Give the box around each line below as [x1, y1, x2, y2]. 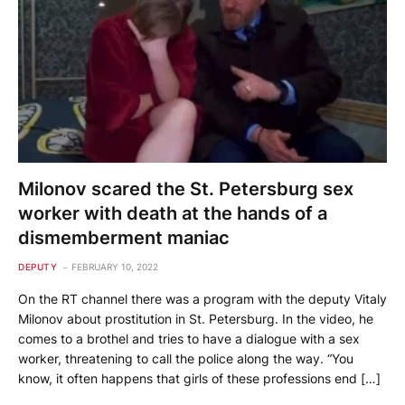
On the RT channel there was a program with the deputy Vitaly [18, 290, 387, 306]
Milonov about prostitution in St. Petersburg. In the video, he [18, 310, 373, 326]
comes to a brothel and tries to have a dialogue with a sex [18, 330, 360, 346]
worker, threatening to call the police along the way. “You [18, 350, 353, 366]
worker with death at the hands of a [18, 202, 327, 224]
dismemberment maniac [18, 226, 230, 249]
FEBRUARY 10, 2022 [71, 260, 158, 272]
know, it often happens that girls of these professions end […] [18, 370, 381, 386]
